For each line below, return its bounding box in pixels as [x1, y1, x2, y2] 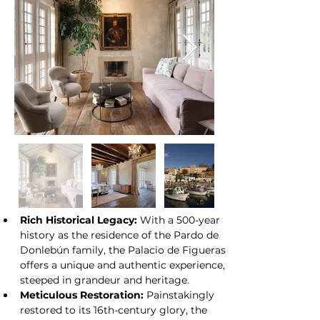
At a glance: [14, 10, 80, 24]
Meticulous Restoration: [20, 289, 144, 301]
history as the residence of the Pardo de [20, 229, 221, 241]
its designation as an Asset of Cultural [14, 3, 206, 16]
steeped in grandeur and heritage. [20, 274, 189, 286]
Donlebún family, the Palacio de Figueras [20, 244, 229, 256]
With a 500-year [137, 214, 223, 226]
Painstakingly [144, 289, 217, 301]
